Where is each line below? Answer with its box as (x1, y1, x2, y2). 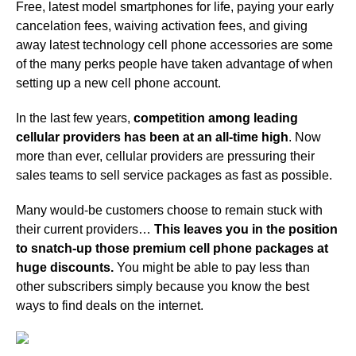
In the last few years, (16, 110, 133, 125)
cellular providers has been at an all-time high (16, 130, 288, 144)
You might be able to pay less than (114, 260, 310, 274)
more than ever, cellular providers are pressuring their (16, 149, 315, 163)
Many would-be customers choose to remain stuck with (16, 203, 323, 217)
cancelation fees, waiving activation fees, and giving (16, 18, 308, 33)
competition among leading (133, 110, 298, 125)
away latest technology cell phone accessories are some (16, 37, 333, 52)
